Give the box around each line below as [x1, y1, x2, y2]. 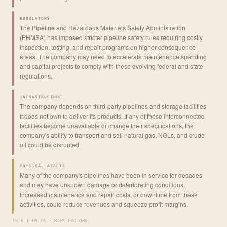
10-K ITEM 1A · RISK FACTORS [12, 218, 88, 224]
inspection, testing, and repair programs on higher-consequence [20, 42, 196, 51]
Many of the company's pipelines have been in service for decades [20, 170, 202, 179]
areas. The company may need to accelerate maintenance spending [20, 52, 207, 61]
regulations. [20, 71, 52, 80]
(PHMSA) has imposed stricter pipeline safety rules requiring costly [20, 32, 203, 42]
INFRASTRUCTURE [20, 94, 62, 99]
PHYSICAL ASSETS [20, 163, 65, 168]
